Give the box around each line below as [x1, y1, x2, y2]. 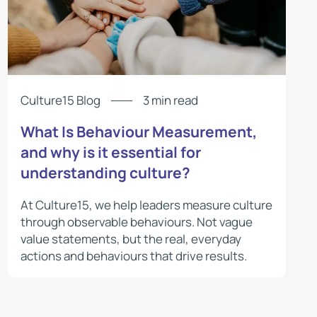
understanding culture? [21, 163, 191, 183]
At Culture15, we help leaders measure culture [21, 196, 273, 213]
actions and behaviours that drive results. [21, 247, 248, 264]
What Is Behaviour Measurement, [21, 122, 258, 142]
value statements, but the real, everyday [21, 230, 242, 247]
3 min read [143, 92, 199, 109]
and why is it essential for [21, 142, 202, 163]
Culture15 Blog [21, 92, 101, 109]
